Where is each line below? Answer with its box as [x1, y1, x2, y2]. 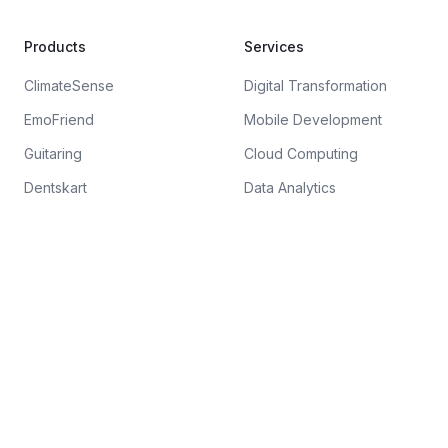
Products [24, 38, 86, 56]
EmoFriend [24, 111, 94, 129]
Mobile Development [244, 111, 382, 129]
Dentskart [24, 179, 87, 197]
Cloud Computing [244, 145, 358, 163]
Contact [24, 415, 75, 433]
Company [24, 240, 90, 258]
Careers [24, 347, 77, 365]
